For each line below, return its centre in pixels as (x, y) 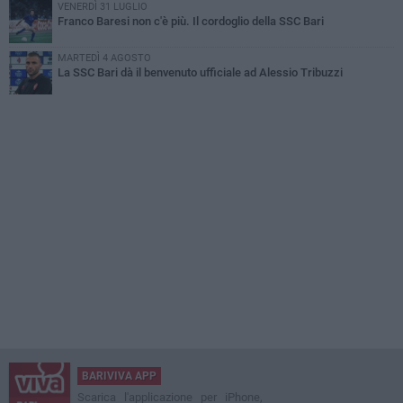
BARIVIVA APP (119, 376)
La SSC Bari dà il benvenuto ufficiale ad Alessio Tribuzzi (200, 73)
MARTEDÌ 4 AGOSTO (104, 58)
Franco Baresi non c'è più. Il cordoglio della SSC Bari (191, 22)
